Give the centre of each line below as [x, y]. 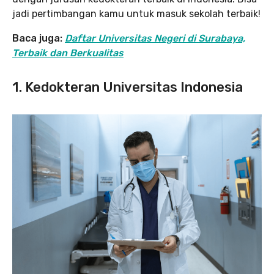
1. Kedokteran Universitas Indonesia [128, 87]
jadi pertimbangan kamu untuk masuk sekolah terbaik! [136, 14]
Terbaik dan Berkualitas [68, 53]
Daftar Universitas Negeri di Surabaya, [155, 39]
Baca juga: [39, 39]
